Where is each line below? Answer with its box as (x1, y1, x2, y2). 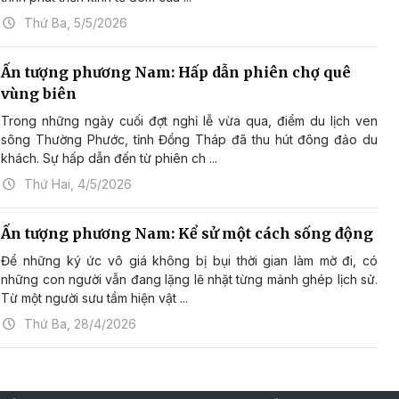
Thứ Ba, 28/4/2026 (24, 315, 137, 331)
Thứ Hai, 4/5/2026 (24, 175, 133, 191)
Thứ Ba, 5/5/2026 (24, 14, 128, 30)
